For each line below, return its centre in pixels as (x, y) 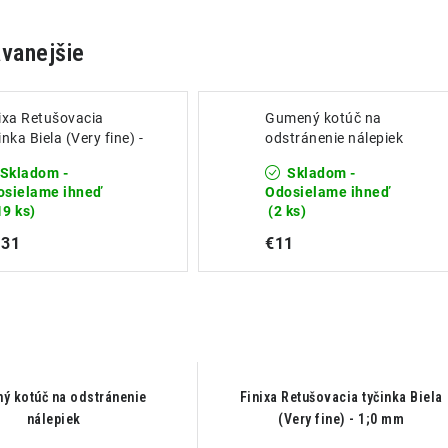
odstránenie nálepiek (334, 138)
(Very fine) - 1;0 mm (341, 419)
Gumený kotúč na (323, 118)
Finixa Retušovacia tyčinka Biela (341, 397)
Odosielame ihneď (328, 192)
